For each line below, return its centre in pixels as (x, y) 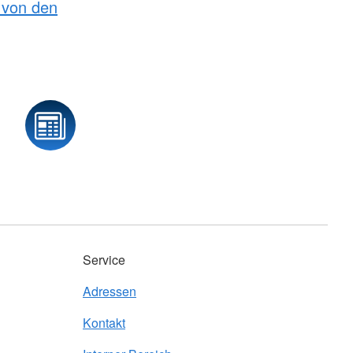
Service (104, 260)
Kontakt (104, 323)
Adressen (110, 292)
